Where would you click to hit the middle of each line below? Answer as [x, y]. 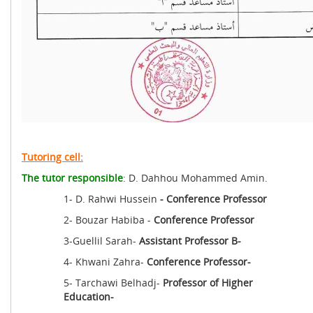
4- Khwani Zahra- [105, 262]
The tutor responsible [72, 178]
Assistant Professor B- [190, 241]
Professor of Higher [208, 283]
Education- [89, 297]
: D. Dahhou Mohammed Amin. [195, 178]
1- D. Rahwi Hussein [112, 199]
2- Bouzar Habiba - [109, 220]
